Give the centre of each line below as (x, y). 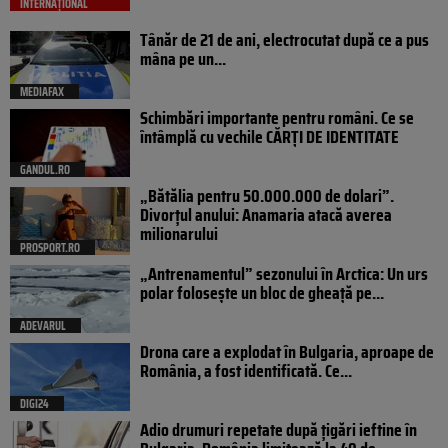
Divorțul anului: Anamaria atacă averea (266, 215)
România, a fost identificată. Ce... (246, 371)
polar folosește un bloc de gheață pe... (262, 293)
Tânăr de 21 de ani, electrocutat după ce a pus (284, 40)
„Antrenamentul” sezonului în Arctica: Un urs (284, 274)
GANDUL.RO (45, 170)
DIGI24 (34, 404)
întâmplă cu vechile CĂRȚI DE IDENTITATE (269, 137)
